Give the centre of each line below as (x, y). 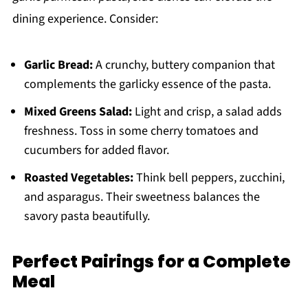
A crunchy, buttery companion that (184, 65)
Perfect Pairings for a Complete (151, 262)
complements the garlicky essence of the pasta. (147, 85)
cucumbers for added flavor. (96, 151)
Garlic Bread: (58, 65)
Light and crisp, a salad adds (207, 112)
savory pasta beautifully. (87, 217)
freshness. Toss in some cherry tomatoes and (141, 131)
